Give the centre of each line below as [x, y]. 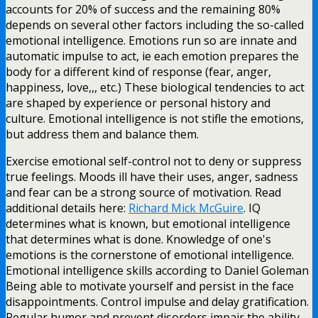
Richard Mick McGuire [186, 208]
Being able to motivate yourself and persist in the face [150, 286]
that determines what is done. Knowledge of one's [138, 239]
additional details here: [67, 208]
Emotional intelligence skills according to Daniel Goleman [157, 270]
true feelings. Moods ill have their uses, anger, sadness [152, 176]
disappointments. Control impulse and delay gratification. [157, 301]
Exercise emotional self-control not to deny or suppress [154, 161]
